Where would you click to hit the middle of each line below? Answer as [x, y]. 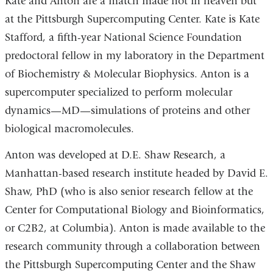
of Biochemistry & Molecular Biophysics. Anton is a [127, 74]
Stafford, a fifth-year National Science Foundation [123, 37]
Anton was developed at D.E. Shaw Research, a [115, 155]
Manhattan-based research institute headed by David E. [136, 174]
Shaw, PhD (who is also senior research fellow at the [129, 192]
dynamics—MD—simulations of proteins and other [127, 110]
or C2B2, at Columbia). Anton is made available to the [135, 229]
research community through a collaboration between [132, 247]
